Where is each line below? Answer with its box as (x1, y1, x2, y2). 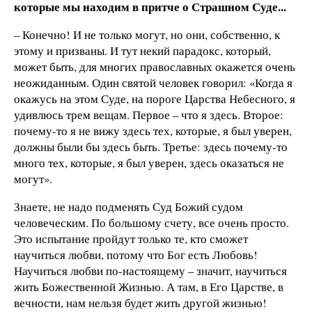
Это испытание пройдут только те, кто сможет (14, 230, 248, 247)
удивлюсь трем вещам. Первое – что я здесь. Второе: (14, 106, 283, 123)
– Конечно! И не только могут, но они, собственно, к (14, 26, 280, 42)
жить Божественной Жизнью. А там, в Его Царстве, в (14, 278, 283, 295)
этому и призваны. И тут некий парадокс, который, (14, 42, 271, 58)
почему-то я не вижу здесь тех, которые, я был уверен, (14, 122, 292, 139)
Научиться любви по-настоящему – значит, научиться (14, 262, 287, 279)
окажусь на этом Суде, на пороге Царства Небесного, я (14, 90, 295, 107)
